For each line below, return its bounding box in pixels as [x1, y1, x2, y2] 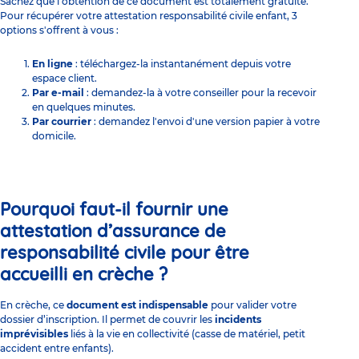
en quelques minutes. [32, 100, 135, 113]
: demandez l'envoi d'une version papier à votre [91, 115, 320, 127]
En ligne [32, 57, 73, 70]
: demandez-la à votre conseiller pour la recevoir [84, 86, 317, 99]
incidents [215, 313, 261, 325]
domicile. [32, 129, 76, 142]
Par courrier [32, 115, 91, 127]
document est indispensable [67, 298, 208, 311]
